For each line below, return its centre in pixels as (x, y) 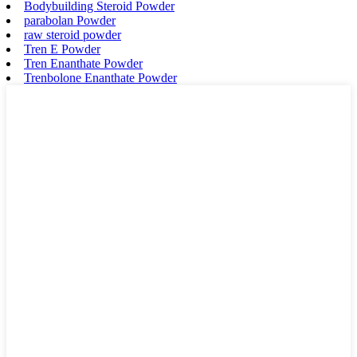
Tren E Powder (62, 49)
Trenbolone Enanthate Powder (100, 77)
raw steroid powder (73, 34)
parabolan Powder (70, 20)
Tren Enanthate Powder (83, 63)
